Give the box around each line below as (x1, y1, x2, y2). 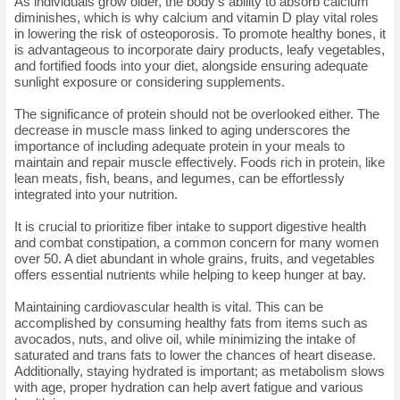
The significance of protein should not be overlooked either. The (14, 105, 379, 121)
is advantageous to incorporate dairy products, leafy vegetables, (14, 41, 385, 57)
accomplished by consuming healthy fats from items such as (14, 314, 368, 330)
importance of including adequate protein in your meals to (14, 137, 345, 154)
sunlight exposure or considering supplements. (14, 73, 285, 89)
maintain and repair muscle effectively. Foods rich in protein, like (14, 154, 385, 170)
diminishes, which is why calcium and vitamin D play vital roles (14, 9, 379, 25)
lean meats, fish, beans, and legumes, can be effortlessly (14, 170, 345, 186)
